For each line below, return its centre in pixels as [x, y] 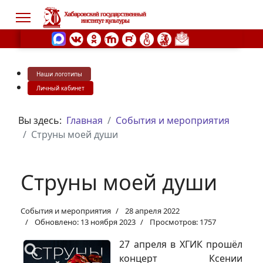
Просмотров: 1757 [183, 222]
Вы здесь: [42, 120]
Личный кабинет [60, 88]
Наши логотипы [59, 74]
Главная [85, 120]
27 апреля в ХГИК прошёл [181, 244]
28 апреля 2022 [152, 211]
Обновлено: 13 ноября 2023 [85, 222]
